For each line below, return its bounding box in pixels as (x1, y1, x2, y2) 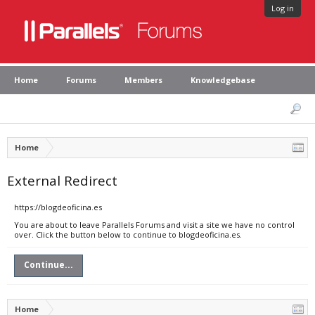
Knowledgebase (191, 75, 255, 85)
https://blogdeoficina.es (14, 202, 102, 212)
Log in (271, 3, 294, 13)
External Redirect (7, 172, 117, 189)
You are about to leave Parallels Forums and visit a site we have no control (14, 219, 295, 230)
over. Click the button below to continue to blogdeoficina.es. (14, 229, 242, 240)
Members (124, 75, 162, 85)
